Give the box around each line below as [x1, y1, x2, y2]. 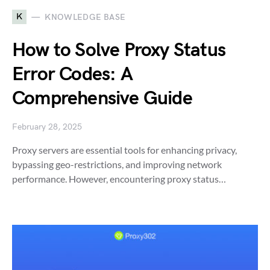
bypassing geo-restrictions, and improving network [12, 159, 222, 171]
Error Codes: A [12, 63, 133, 87]
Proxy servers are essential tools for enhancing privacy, [12, 144, 237, 156]
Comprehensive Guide [12, 87, 192, 111]
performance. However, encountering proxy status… [12, 173, 226, 185]
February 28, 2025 [12, 122, 82, 133]
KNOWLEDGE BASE [45, 11, 126, 22]
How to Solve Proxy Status [12, 39, 226, 63]
